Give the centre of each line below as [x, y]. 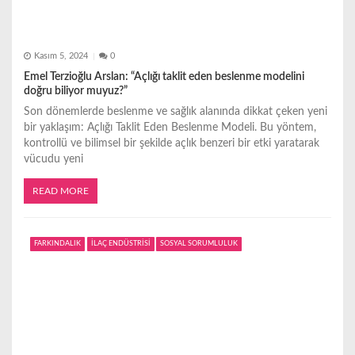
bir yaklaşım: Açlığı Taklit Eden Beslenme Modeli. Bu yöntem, [170, 127]
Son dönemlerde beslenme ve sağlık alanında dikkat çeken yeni [176, 111]
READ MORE [61, 191]
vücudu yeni [53, 159]
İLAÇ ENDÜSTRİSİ [120, 244]
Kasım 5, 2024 [61, 57]
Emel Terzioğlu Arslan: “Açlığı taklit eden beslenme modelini [164, 76]
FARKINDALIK [57, 244]
